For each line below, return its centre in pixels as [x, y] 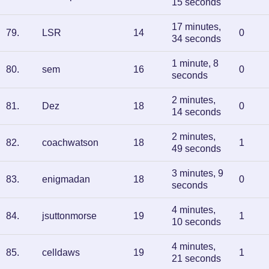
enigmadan [66, 179]
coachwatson [70, 143]
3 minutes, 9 [198, 173]
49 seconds [196, 149]
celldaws [61, 252]
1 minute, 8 [195, 63]
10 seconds [196, 222]
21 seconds [196, 258]
